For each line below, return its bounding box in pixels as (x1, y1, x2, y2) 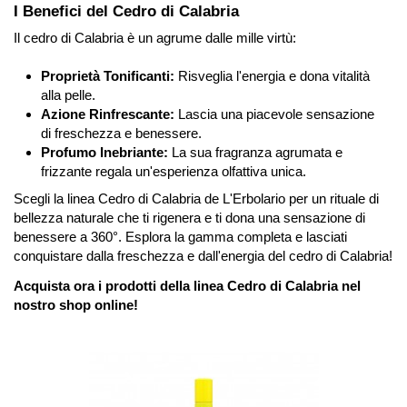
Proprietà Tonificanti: (41, 67, 174, 84)
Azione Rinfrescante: (41, 105, 174, 122)
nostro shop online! (14, 296, 138, 313)
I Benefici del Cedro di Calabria (14, 3, 239, 21)
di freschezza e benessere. (41, 124, 202, 141)
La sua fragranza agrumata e (168, 144, 342, 160)
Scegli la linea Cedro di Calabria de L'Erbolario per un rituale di (14, 190, 379, 206)
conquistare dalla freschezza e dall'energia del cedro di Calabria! (14, 247, 392, 263)
